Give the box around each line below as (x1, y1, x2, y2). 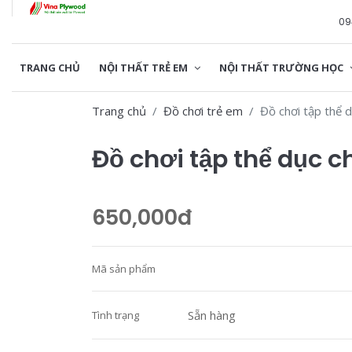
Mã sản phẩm (92, 262, 156, 276)
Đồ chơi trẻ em (163, 103, 243, 119)
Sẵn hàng (188, 307, 236, 323)
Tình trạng (92, 308, 139, 322)
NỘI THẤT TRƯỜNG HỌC (219, 60, 346, 75)
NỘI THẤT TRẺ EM (99, 60, 190, 75)
